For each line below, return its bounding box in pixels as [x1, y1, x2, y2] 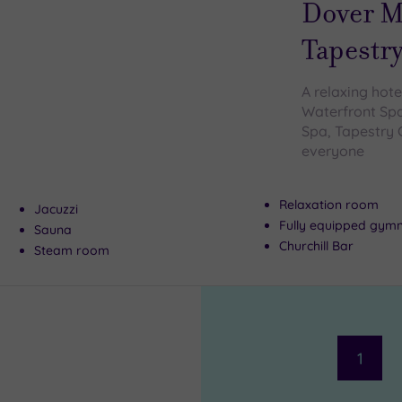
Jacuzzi [33, 201, 78, 217]
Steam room [33, 242, 109, 258]
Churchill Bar [278, 238, 354, 254]
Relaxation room [278, 197, 379, 213]
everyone [301, 142, 364, 160]
